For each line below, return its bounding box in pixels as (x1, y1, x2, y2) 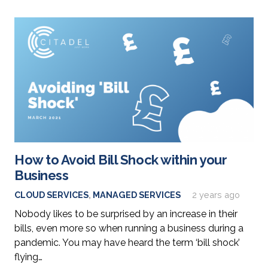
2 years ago (192, 190, 240, 200)
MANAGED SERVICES (93, 190, 181, 200)
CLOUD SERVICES (14, 190, 89, 200)
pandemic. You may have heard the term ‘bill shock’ (14, 237, 240, 249)
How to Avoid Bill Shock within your (14, 152, 227, 168)
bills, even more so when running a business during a (14, 223, 243, 234)
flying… (14, 251, 42, 263)
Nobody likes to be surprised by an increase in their (14, 208, 237, 220)
